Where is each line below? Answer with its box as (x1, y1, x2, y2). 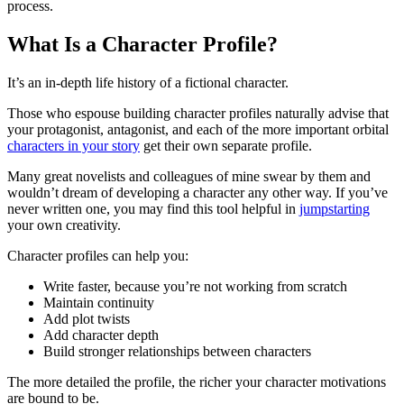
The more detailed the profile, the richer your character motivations (7, 373, 386, 390)
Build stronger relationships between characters (43, 343, 311, 359)
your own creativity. (7, 216, 121, 233)
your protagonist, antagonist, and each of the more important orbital (7, 121, 389, 137)
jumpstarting (299, 200, 370, 216)
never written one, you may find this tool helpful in (7, 200, 299, 216)
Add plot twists (43, 310, 130, 326)
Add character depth (43, 326, 159, 343)
